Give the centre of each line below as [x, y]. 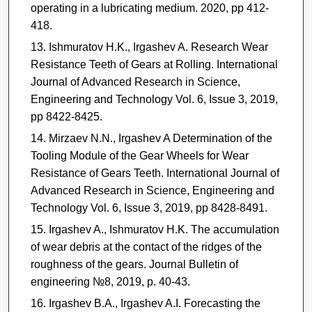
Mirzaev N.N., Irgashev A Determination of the [160, 138]
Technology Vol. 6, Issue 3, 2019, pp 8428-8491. [149, 208]
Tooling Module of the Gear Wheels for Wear [139, 155]
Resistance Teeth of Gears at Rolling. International [154, 64]
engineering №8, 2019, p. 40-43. [110, 281]
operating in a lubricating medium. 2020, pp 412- [149, 8]
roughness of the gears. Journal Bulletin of [134, 264]
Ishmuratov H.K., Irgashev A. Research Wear [158, 47]
